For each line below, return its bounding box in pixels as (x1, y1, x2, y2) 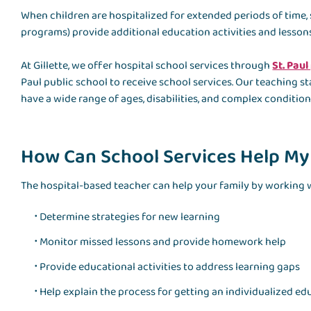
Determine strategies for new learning (40, 208, 221, 226)
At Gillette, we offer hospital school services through (21, 57, 273, 75)
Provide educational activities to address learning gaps (40, 258, 301, 276)
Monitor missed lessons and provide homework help (40, 233, 287, 251)
